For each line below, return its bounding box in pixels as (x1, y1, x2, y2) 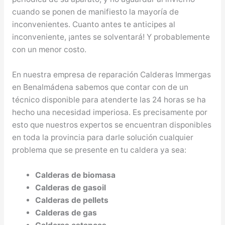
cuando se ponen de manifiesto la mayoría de (12, 7, 179, 17)
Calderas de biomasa (35, 170, 116, 180)
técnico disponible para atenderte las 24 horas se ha (12, 95, 206, 105)
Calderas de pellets (35, 195, 109, 205)
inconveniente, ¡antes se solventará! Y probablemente (12, 32, 210, 42)
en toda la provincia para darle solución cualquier (12, 133, 193, 143)
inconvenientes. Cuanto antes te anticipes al (12, 20, 175, 30)
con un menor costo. (12, 45, 86, 55)
